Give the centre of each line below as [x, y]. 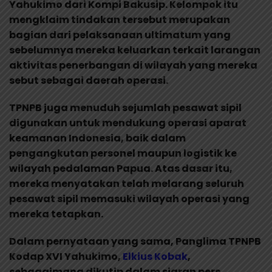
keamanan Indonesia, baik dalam [97, 138]
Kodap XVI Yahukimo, [66, 256]
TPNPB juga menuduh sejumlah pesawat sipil [125, 107]
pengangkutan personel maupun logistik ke [123, 153]
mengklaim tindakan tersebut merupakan [120, 19]
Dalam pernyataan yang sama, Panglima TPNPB [135, 241]
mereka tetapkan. [56, 214]
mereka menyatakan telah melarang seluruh [127, 183]
